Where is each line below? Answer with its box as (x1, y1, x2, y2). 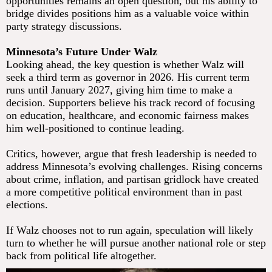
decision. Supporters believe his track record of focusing (6, 97, 255, 109)
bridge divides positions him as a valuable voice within (6, 7, 249, 20)
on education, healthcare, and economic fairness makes (6, 109, 249, 122)
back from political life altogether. (6, 250, 157, 262)
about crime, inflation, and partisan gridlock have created (6, 173, 259, 186)
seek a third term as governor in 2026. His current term (6, 71, 250, 84)
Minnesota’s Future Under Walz (6, 46, 157, 58)
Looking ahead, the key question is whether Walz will (6, 58, 244, 71)
